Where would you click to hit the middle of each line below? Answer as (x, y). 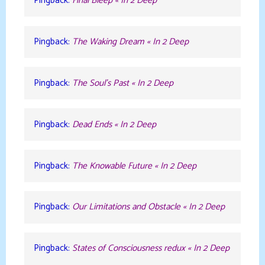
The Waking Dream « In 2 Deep (130, 41)
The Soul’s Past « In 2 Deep (122, 83)
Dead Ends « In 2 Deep (114, 124)
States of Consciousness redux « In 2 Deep (151, 248)
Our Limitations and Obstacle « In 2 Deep (148, 207)
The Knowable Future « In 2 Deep (134, 166)
